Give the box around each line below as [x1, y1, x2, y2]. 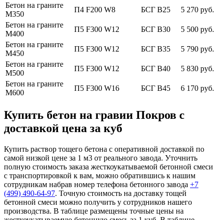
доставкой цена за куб [4, 121, 122, 135]
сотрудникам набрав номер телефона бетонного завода [4, 180, 190, 189]
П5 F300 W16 [74, 83, 119, 92]
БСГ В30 [141, 25, 170, 33]
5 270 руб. [181, 5, 214, 14]
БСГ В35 [141, 44, 170, 53]
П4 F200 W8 [74, 5, 115, 14]
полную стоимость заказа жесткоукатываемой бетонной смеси [4, 162, 213, 171]
